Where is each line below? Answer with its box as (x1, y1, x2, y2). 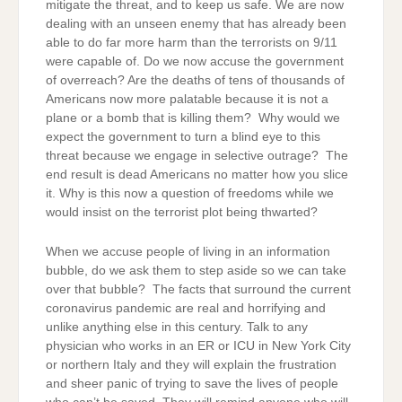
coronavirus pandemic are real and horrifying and (46, 301, 326, 315)
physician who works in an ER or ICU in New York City (46, 338, 351, 353)
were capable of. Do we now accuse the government (46, 55, 344, 69)
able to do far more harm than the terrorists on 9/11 (46, 36, 337, 50)
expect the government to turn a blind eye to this (46, 130, 320, 144)
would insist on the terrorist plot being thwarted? (46, 205, 318, 220)
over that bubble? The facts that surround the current (46, 282, 351, 296)
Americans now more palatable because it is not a (46, 92, 328, 107)
